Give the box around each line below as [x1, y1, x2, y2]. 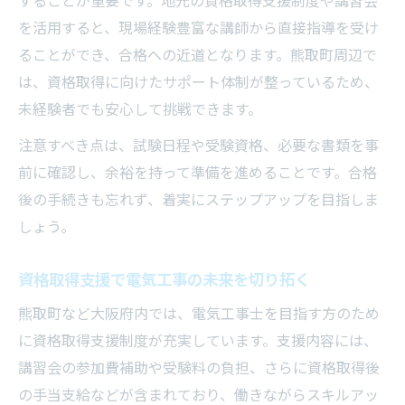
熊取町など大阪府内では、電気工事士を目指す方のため [18, 305, 380, 323]
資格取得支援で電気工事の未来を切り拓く [18, 270, 310, 289]
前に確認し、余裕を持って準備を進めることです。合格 [18, 164, 377, 182]
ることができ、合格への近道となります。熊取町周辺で [18, 46, 377, 64]
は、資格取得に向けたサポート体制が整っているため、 [18, 73, 379, 91]
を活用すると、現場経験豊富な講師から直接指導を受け [18, 19, 379, 37]
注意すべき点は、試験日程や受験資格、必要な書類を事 [18, 137, 379, 155]
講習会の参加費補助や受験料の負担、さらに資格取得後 [18, 359, 380, 377]
